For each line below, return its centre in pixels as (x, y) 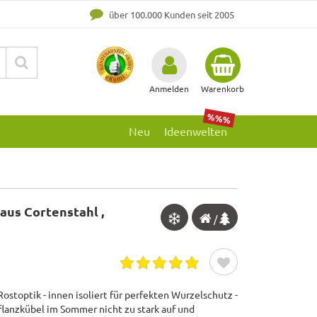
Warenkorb (223, 88)
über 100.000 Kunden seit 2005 (170, 15)
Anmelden (169, 88)
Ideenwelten (196, 131)
